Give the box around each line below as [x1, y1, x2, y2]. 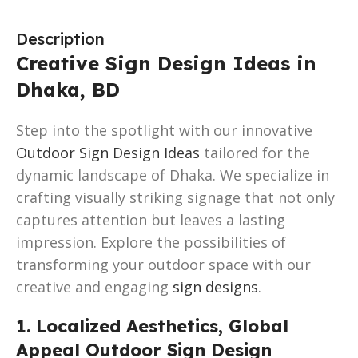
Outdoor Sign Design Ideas [16, 142, 200, 162]
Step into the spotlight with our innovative [16, 120, 312, 140]
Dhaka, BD [16, 77, 120, 101]
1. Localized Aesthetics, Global [16, 314, 288, 337]
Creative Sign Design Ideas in [16, 50, 316, 75]
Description [16, 28, 105, 49]
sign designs [173, 276, 258, 296]
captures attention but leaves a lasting [16, 209, 285, 229]
